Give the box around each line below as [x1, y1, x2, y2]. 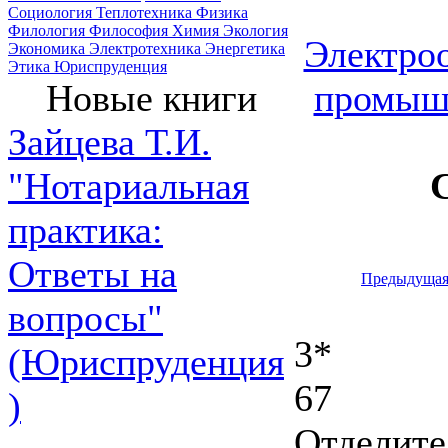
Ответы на [8, 253, 177, 295]
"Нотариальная [8, 165, 249, 207]
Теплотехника [96, 4, 196, 21]
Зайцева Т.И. [8, 121, 211, 163]
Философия [89, 22, 172, 39]
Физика [196, 4, 248, 21]
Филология [8, 22, 89, 39]
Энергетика [205, 40, 285, 57]
